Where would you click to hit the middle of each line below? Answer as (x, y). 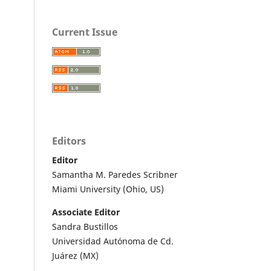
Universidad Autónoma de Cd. (113, 241)
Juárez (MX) (75, 255)
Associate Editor (86, 212)
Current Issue (85, 32)
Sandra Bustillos (85, 226)
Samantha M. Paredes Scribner (115, 174)
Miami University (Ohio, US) (108, 189)
